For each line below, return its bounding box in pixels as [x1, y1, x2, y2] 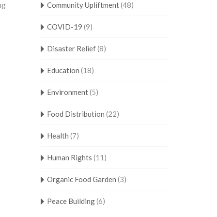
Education [46, 66, 79, 75]
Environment [46, 88, 88, 96]
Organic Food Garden [46, 175, 116, 184]
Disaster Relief [46, 44, 96, 53]
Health [46, 131, 69, 140]
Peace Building [46, 197, 95, 205]
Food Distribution [46, 109, 105, 118]
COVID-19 [46, 22, 82, 31]
